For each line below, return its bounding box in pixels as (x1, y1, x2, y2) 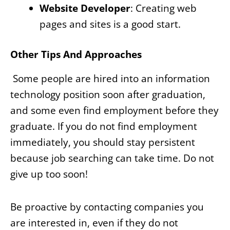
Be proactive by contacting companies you (10, 200, 204, 214)
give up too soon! (10, 167, 88, 181)
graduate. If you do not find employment (10, 119, 197, 133)
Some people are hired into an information (13, 71, 210, 85)
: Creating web (130, 1, 197, 15)
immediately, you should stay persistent (10, 135, 195, 149)
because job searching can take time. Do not (10, 151, 214, 165)
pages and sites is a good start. (40, 17, 181, 31)
